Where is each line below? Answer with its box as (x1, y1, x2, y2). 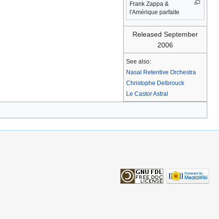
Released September (132, 30, 198, 39)
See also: (126, 58, 151, 65)
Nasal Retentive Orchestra (126, 69, 196, 76)
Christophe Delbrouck (126, 80, 184, 87)
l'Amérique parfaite (130, 9, 179, 16)
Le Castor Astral (126, 90, 168, 97)
